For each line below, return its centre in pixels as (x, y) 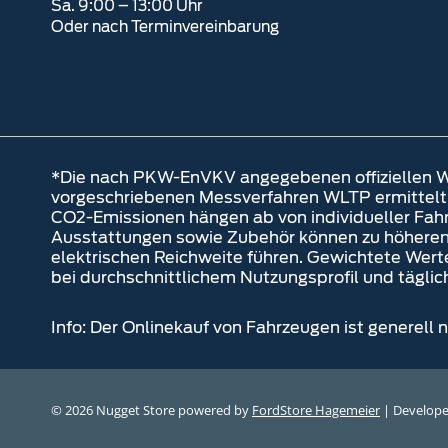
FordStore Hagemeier (316, 410)
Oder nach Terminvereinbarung (165, 27)
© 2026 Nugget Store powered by (151, 410)
